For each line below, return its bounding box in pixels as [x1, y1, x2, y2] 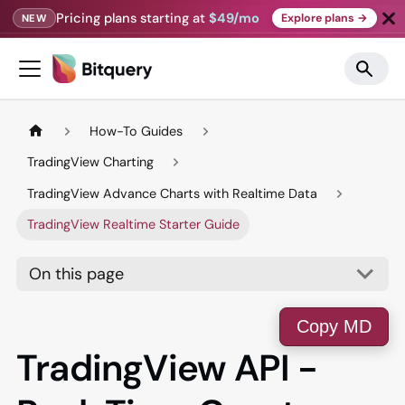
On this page [29, 263, 125, 286]
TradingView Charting [26, 154, 154, 171]
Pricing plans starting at [56, 8, 210, 27]
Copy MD [297, 316, 372, 337]
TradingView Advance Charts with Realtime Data [26, 184, 317, 202]
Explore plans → [280, 10, 368, 25]
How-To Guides [89, 122, 184, 139]
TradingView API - [16, 344, 318, 393]
